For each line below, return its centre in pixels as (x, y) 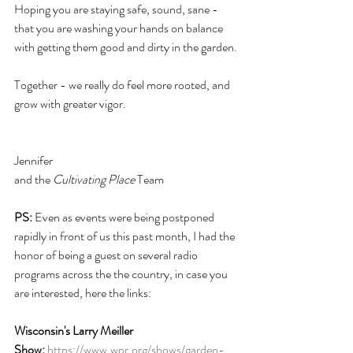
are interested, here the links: (83, 292)
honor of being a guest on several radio (107, 255)
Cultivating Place (94, 179)
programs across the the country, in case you (122, 273)
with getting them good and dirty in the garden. (126, 46)
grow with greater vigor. (70, 103)
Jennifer (35, 160)
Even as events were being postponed (124, 217)
